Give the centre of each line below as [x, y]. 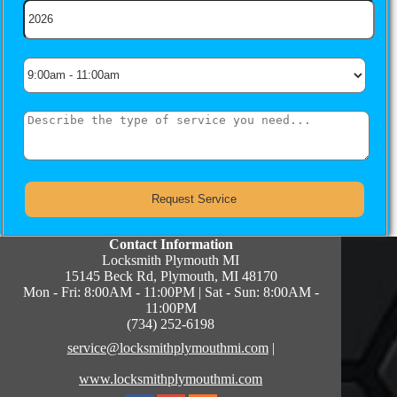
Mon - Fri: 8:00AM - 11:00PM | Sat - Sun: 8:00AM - [171, 292]
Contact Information [171, 244]
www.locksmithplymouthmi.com [171, 378]
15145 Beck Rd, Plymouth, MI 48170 [171, 276]
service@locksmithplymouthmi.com [167, 347]
